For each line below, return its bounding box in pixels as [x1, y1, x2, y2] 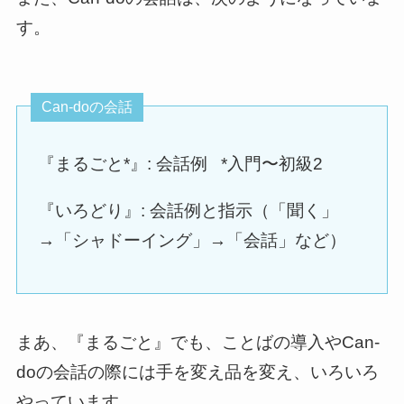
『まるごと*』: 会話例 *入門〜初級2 [38, 153, 324, 173]
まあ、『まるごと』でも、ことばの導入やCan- [15, 333, 380, 353]
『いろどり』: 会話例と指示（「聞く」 [38, 200, 339, 220]
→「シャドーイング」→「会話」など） [38, 230, 347, 250]
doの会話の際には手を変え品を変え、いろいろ [15, 363, 379, 382]
